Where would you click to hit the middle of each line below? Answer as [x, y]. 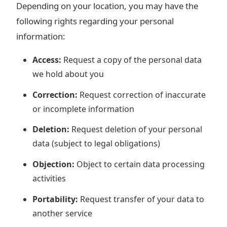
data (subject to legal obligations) [96, 144]
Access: [47, 60]
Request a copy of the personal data [131, 60]
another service [62, 213]
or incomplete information [83, 109]
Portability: [55, 199]
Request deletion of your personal [136, 129]
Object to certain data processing [140, 164]
